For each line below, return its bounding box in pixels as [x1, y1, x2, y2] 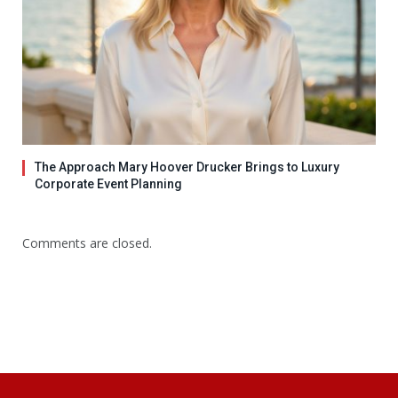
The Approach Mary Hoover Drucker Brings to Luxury [35, 159, 339, 174]
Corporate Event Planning [35, 176, 182, 191]
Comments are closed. [22, 234, 152, 251]
